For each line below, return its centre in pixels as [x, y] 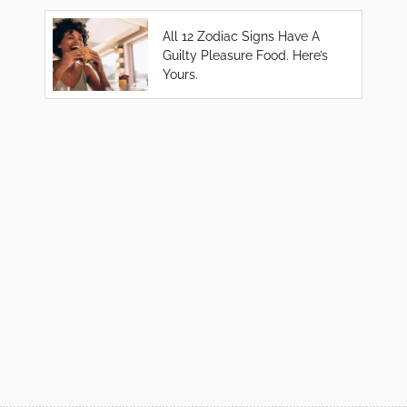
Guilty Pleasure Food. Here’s [246, 55]
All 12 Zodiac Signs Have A [242, 35]
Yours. [181, 74]
